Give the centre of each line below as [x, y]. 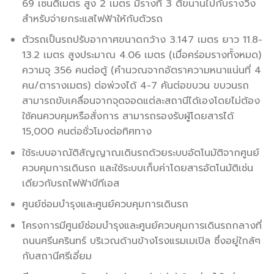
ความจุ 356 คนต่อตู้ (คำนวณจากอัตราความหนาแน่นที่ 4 [141, 71]
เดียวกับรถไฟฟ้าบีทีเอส [70, 183]
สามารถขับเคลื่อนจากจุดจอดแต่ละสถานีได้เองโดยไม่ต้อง [141, 101]
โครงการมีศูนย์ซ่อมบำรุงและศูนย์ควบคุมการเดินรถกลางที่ [142, 225]
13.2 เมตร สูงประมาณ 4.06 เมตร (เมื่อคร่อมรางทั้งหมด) [141, 55]
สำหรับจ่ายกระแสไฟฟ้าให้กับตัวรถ [92, 19]
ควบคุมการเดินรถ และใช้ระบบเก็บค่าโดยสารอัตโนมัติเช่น [137, 168]
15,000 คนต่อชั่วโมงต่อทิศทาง [87, 132]
